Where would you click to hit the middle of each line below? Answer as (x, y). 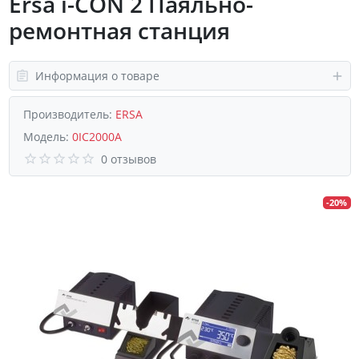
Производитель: (69, 114)
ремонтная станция (119, 31)
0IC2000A (97, 136)
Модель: (48, 136)
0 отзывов (129, 159)
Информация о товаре (97, 76)
